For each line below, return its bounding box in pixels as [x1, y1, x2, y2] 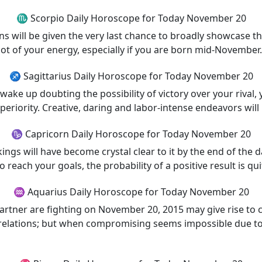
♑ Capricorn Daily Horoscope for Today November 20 [11, 127, 251, 140]
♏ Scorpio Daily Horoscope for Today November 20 [16, 12, 246, 25]
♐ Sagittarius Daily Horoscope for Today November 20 [9, 70, 253, 82]
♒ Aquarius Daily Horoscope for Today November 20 [13, 185, 249, 198]
